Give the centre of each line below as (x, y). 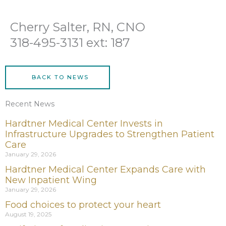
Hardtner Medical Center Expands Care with (105, 170)
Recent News (30, 104)
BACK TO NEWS (60, 77)
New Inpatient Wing (51, 180)
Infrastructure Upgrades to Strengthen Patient (110, 134)
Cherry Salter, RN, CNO (78, 27)
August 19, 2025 (28, 214)
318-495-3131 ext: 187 (70, 43)
